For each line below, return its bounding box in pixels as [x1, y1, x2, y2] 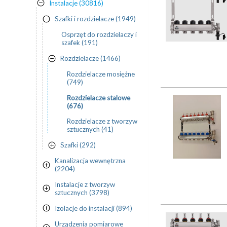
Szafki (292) [60, 141, 96, 149]
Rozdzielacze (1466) [60, 54, 121, 63]
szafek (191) [61, 39, 98, 47]
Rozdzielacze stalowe [67, 93, 130, 102]
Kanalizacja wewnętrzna [55, 157, 126, 165]
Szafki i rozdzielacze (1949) [55, 15, 136, 23]
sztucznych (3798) [55, 188, 109, 197]
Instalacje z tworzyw [55, 180, 115, 188]
